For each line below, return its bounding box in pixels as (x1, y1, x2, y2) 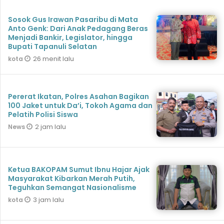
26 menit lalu (33, 54, 74, 64)
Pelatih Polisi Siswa (8, 109, 78, 120)
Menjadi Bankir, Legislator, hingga (8, 32, 132, 43)
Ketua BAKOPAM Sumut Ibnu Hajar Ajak (8, 164, 149, 175)
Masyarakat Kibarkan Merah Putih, (8, 173, 135, 184)
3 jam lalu (33, 195, 64, 205)
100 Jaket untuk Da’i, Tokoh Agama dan (8, 100, 152, 111)
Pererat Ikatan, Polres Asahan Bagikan (8, 91, 149, 102)
